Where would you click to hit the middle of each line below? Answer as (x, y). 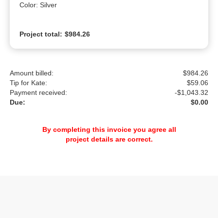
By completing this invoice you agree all (109, 130)
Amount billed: (32, 73)
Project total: (41, 34)
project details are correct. (109, 139)
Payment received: (38, 93)
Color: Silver (38, 5)
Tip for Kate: (28, 83)
